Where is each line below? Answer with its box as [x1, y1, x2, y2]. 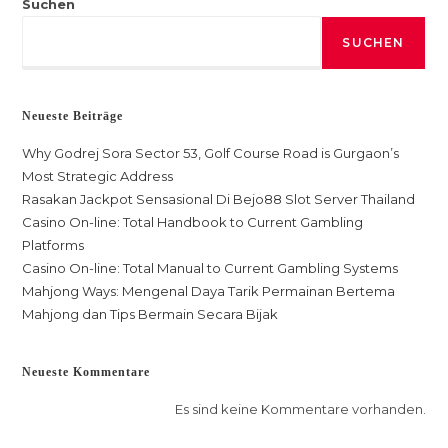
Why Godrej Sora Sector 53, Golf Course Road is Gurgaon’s [22, 145, 400, 161]
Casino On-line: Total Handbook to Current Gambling [22, 214, 364, 230]
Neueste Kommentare [22, 365, 151, 379]
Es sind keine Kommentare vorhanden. [174, 401, 426, 417]
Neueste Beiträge [22, 109, 124, 123]
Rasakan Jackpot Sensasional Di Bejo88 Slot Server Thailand [22, 191, 416, 207]
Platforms [22, 237, 85, 253]
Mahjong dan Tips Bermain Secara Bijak [22, 306, 279, 322]
